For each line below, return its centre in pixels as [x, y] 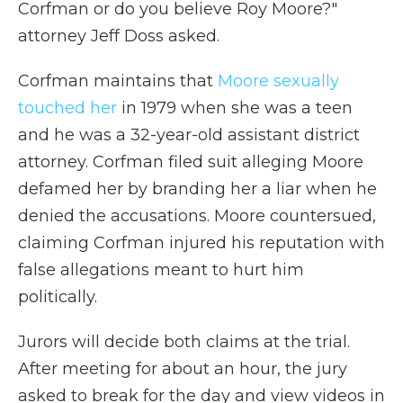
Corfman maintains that [118, 81]
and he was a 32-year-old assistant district [189, 135]
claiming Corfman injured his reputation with [201, 243]
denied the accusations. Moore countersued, [197, 216]
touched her [67, 108]
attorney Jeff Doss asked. [119, 36]
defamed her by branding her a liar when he [197, 189]
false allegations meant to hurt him [161, 270]
